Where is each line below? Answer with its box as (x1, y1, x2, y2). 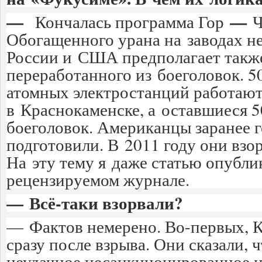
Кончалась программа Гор (29, 9, 230, 33)
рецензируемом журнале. (6, 167, 189, 191)
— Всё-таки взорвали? (6, 190, 183, 215)
